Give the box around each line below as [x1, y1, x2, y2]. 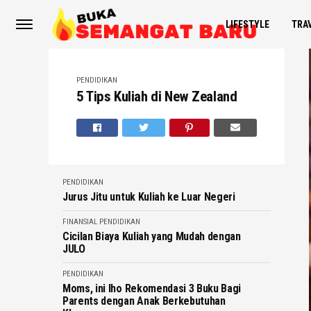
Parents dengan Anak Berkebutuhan [62, 294, 226, 308]
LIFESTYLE [226, 19, 269, 30]
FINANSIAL [62, 217, 97, 226]
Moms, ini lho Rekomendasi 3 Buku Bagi [62, 282, 242, 295]
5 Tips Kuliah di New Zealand [76, 88, 237, 105]
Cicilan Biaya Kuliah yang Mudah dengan [62, 230, 241, 243]
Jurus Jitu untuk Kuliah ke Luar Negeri [62, 190, 235, 203]
